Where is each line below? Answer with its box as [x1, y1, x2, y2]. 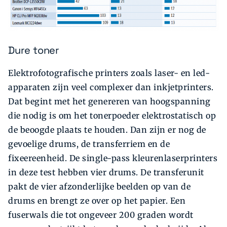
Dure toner [8, 44, 59, 57]
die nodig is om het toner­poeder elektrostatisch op [8, 110, 216, 121]
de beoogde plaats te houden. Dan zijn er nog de [8, 124, 206, 135]
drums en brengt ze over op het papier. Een [8, 195, 185, 206]
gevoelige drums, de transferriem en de [8, 138, 170, 149]
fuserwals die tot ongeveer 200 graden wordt [8, 209, 194, 220]
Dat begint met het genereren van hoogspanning [8, 96, 211, 106]
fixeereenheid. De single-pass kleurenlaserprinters [8, 153, 217, 163]
